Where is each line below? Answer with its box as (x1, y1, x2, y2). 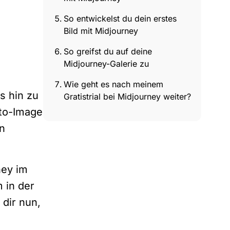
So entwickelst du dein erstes (64, 13, 177, 24)
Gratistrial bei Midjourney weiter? (64, 91, 191, 102)
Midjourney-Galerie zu (64, 59, 149, 69)
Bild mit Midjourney (64, 26, 138, 36)
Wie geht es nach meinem (64, 79, 163, 89)
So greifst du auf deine (64, 46, 152, 56)
